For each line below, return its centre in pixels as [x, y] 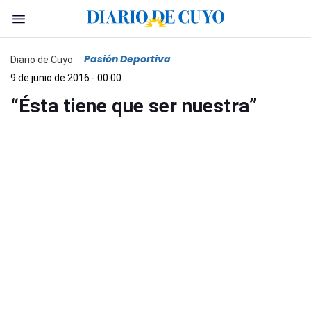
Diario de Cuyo [42, 59]
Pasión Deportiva [127, 59]
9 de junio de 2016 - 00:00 [66, 78]
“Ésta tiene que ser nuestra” [134, 106]
